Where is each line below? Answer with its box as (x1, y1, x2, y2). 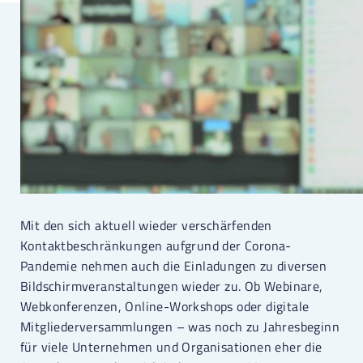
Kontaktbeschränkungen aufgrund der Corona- (20, 236, 292, 256)
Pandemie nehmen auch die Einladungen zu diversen (20, 256, 327, 276)
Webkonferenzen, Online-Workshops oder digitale (20, 297, 310, 317)
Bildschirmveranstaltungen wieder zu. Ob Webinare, (20, 276, 323, 297)
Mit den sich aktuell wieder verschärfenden (20, 216, 272, 236)
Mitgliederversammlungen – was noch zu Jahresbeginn (20, 317, 340, 337)
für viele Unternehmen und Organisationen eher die (20, 337, 322, 357)
